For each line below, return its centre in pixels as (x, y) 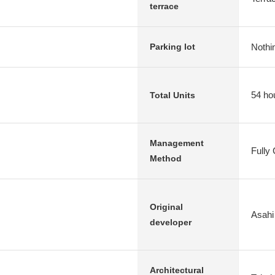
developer (171, 222)
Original (166, 207)
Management (177, 143)
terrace (164, 6)
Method (166, 158)
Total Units (172, 95)
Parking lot (172, 47)
